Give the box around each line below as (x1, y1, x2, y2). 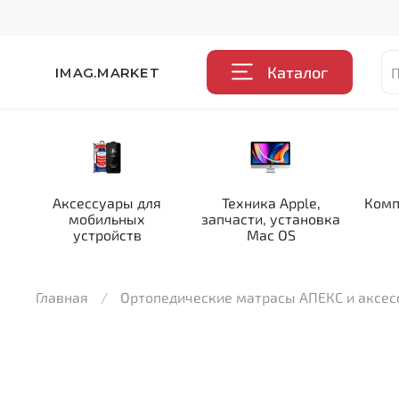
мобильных (69, 210, 145, 228)
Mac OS (246, 226, 296, 244)
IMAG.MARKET (54, 64, 159, 80)
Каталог (267, 62, 329, 82)
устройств (72, 226, 142, 244)
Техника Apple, (221, 194, 321, 212)
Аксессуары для (53, 194, 161, 212)
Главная (36, 288, 88, 305)
